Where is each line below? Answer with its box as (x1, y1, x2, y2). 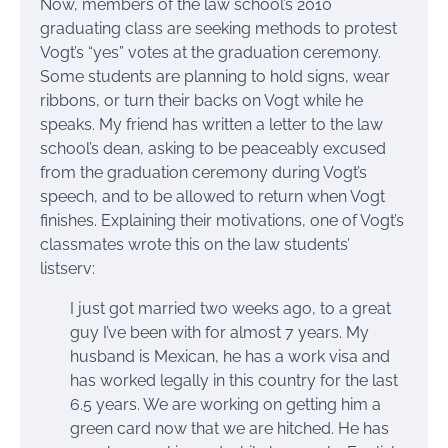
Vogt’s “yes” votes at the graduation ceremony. (40, 42, 381, 62)
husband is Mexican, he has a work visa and (70, 346, 390, 366)
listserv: (40, 258, 95, 278)
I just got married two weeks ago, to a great (70, 298, 391, 318)
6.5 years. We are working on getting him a (70, 394, 381, 414)
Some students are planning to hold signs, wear (40, 66, 390, 86)
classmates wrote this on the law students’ (40, 234, 350, 254)
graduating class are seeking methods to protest (40, 18, 397, 38)
